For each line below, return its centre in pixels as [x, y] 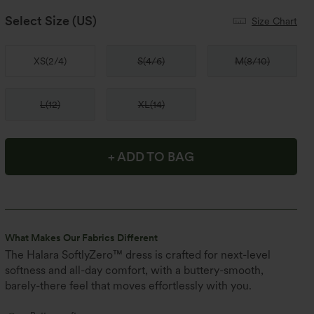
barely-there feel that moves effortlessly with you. [129, 286]
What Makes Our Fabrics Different [82, 238]
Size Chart [274, 21]
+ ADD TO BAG [151, 156]
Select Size [37, 21]
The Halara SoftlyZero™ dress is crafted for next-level [138, 255]
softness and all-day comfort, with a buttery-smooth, [135, 270]
